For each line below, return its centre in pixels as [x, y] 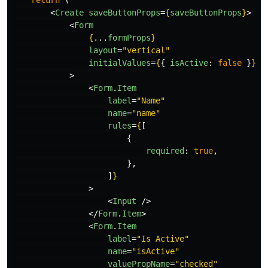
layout [103, 50]
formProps [129, 37]
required [165, 150]
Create [69, 12]
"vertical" [146, 50]
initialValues [120, 63]
